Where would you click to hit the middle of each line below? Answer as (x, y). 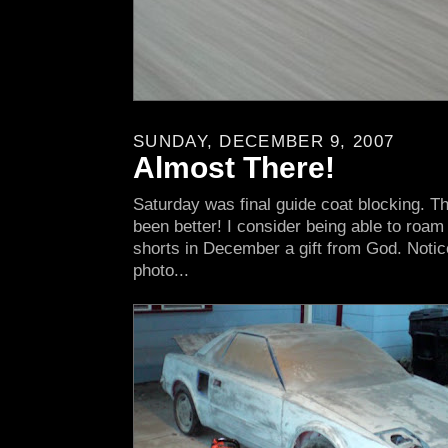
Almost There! (234, 167)
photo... (161, 271)
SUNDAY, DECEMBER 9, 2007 (264, 141)
